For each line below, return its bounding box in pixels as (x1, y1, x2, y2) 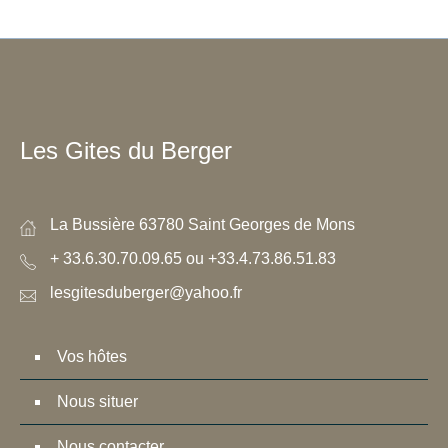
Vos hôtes (57, 348, 127, 365)
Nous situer (57, 393, 138, 410)
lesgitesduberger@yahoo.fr (50, 284, 242, 301)
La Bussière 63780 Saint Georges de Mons (50, 216, 355, 233)
